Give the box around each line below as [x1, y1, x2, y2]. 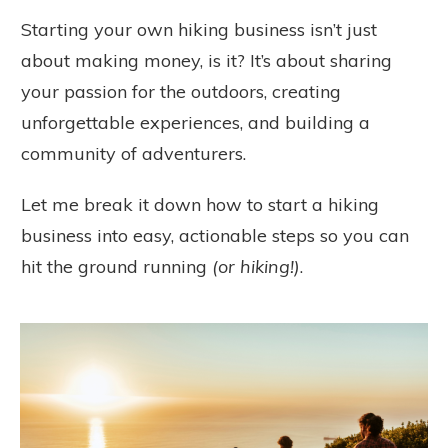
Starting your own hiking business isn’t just [21, 18, 377, 42]
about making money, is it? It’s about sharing [21, 49, 392, 73]
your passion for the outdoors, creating [21, 80, 341, 104]
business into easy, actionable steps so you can [21, 224, 409, 248]
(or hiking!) [212, 255, 300, 279]
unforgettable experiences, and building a [21, 111, 370, 135]
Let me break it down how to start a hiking [21, 193, 379, 217]
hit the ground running [21, 255, 212, 279]
